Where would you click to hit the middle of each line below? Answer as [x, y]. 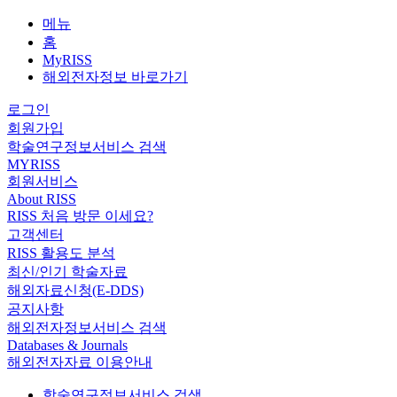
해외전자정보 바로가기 [115, 76]
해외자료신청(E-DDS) [75, 290]
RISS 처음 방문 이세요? [80, 215]
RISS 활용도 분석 [61, 253]
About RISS [42, 198]
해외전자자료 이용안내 [80, 362]
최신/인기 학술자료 [67, 271]
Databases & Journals [67, 345]
